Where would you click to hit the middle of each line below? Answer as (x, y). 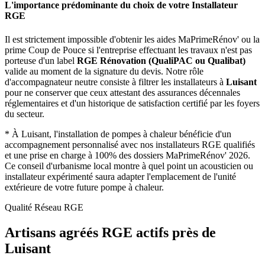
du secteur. (25, 114)
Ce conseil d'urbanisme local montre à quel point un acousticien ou (129, 166)
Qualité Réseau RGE (44, 207)
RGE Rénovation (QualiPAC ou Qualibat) (161, 60)
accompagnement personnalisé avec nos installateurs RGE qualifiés (130, 144)
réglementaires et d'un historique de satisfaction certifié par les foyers (132, 103)
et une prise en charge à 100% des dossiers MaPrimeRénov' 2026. (127, 155)
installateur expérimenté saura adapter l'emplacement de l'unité (120, 176)
